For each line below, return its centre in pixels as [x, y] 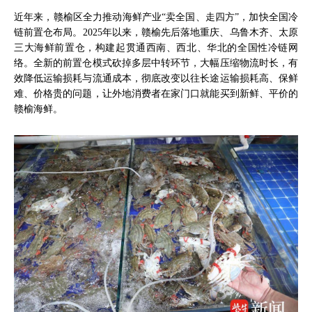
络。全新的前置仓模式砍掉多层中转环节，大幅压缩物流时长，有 [156, 62]
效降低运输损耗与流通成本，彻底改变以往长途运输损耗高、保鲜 [156, 78]
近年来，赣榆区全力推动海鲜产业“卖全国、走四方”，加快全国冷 [156, 16]
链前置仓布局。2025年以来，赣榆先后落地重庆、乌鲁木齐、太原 [156, 32]
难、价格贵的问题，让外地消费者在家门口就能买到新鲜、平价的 [156, 93]
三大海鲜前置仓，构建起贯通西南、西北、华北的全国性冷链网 [156, 47]
